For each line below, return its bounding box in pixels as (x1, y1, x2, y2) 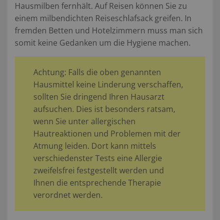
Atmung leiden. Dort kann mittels (33, 140, 156, 151)
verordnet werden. (33, 189, 103, 200)
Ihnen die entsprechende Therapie (33, 177, 161, 188)
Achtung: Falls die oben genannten (33, 66, 161, 78)
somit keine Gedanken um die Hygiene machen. (15, 37, 191, 48)
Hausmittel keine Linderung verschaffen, (33, 79, 183, 90)
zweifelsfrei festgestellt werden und (33, 165, 164, 176)
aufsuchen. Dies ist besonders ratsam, (33, 103, 175, 114)
